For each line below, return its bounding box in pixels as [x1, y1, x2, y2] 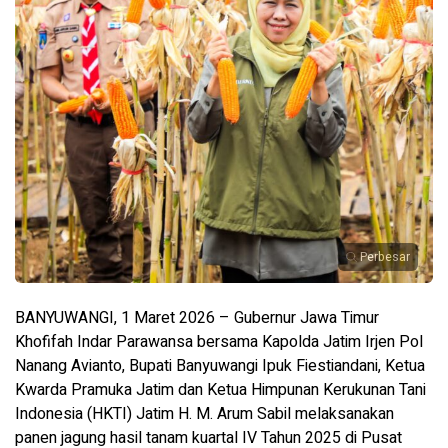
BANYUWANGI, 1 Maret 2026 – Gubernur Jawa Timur [15, 305, 379, 330]
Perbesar [360, 247, 410, 266]
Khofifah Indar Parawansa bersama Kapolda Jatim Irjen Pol [15, 329, 423, 354]
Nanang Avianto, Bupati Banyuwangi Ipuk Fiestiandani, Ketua [15, 353, 425, 378]
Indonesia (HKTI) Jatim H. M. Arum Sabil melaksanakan [15, 401, 394, 426]
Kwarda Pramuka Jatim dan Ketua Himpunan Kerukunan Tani [15, 377, 426, 402]
